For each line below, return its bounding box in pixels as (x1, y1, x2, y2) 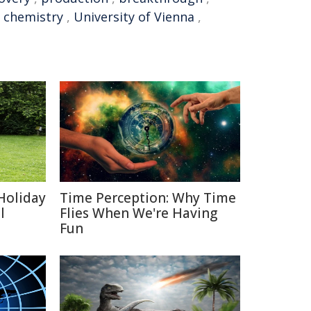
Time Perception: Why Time (60, 189, 236, 207)
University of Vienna (74, 8, 194, 25)
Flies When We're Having (60, 204, 217, 222)
